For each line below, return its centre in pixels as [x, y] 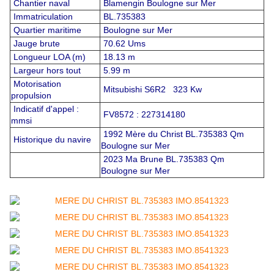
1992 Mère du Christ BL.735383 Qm [172, 134]
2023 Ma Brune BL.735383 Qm [163, 159]
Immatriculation [42, 17]
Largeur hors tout [46, 71]
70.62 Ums [123, 44]
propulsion [31, 96]
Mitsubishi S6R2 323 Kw [151, 90]
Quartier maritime [46, 30]
